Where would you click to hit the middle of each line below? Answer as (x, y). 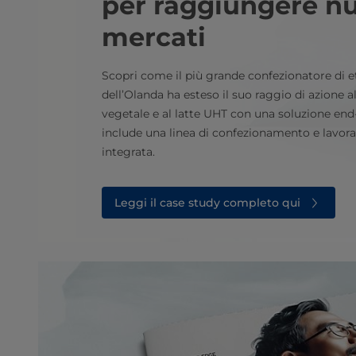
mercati (154, 37)
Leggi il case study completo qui (207, 203)
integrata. (128, 152)
